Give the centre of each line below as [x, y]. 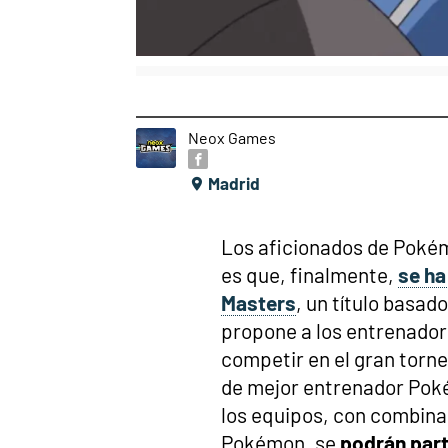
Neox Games [232, 137]
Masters [258, 302]
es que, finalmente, [309, 274]
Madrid [232, 183]
